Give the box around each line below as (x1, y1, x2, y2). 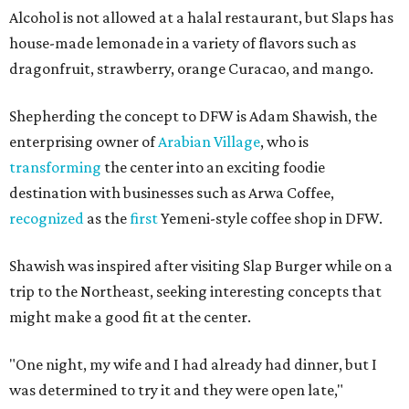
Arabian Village (158, 131, 260, 151)
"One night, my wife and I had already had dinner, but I (9, 354, 377, 373)
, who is (260, 131, 309, 151)
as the (84, 208, 130, 227)
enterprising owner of (9, 131, 158, 151)
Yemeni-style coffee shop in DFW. (158, 208, 383, 227)
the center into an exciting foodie (101, 157, 325, 176)
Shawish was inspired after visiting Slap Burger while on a (9, 256, 393, 275)
